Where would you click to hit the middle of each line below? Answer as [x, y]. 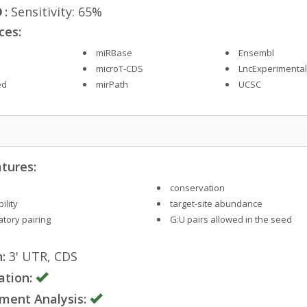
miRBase [114, 52]
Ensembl [257, 52]
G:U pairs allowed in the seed [231, 219]
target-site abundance [216, 203]
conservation [197, 187]
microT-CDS [120, 68]
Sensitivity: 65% [55, 11]
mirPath [112, 84]
